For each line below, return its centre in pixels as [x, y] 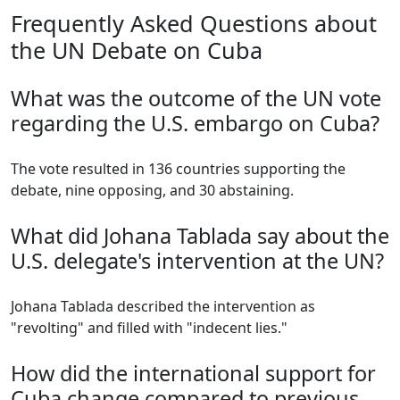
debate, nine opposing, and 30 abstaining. [152, 191]
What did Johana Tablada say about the [200, 236]
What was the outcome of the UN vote [196, 99]
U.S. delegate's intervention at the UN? [197, 261]
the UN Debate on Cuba [137, 50]
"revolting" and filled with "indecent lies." [149, 328]
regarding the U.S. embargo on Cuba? [195, 124]
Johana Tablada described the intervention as [163, 307]
